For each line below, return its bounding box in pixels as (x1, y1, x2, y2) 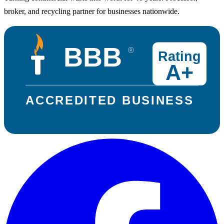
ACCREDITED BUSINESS (25, 93, 192, 107)
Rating (157, 48, 201, 64)
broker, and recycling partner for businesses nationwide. (4, 6, 179, 15)
